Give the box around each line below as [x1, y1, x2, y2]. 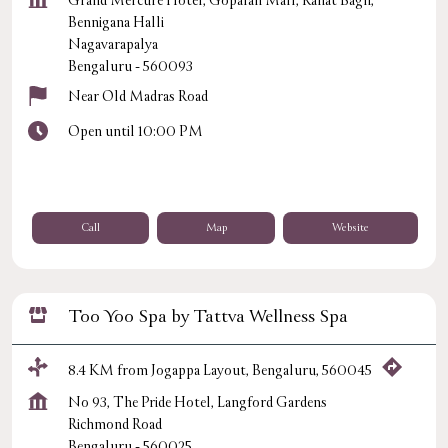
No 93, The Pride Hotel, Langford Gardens [68, 394, 327, 412]
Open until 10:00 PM [68, 123, 203, 141]
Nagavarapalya [68, 36, 158, 54]
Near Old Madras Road [68, 88, 208, 106]
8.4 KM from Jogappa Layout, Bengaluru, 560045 [68, 361, 372, 379]
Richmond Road [68, 416, 162, 434]
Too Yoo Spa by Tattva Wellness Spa [68, 306, 348, 328]
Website [332, 221, 370, 235]
